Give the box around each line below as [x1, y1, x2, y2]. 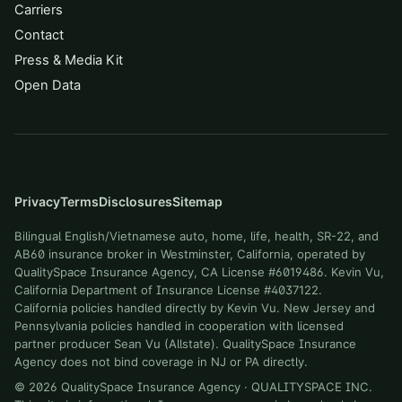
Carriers [14, 2, 63, 18]
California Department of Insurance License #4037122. [14, 283, 322, 297]
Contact [14, 27, 64, 43]
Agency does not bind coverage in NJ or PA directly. [14, 354, 308, 369]
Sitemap [172, 194, 223, 209]
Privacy [14, 194, 60, 209]
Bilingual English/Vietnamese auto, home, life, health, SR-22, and [14, 229, 379, 243]
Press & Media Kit [14, 52, 123, 68]
